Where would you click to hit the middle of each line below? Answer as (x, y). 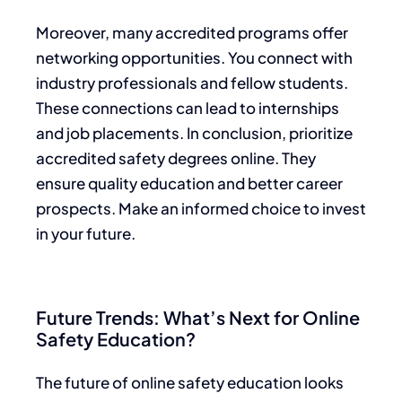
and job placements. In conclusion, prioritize (194, 132)
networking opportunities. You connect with (194, 57)
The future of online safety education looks (190, 382)
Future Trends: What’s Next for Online (198, 317)
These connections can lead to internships (188, 107)
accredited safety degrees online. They (176, 157)
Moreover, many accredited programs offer (192, 32)
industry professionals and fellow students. (192, 82)
